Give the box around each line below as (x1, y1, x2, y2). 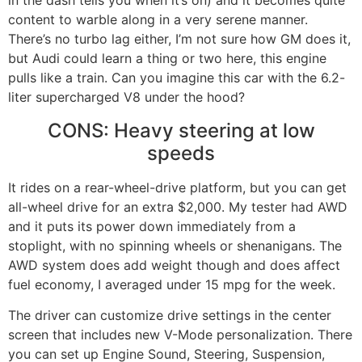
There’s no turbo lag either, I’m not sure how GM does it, (8, 30, 351, 47)
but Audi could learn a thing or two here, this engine (8, 49, 326, 66)
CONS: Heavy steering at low (47, 118, 315, 142)
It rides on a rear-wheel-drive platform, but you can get (8, 179, 347, 196)
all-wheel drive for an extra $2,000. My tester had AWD (8, 198, 347, 215)
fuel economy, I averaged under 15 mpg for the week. (8, 276, 335, 293)
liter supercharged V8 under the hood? (8, 88, 245, 105)
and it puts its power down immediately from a (8, 217, 296, 234)
